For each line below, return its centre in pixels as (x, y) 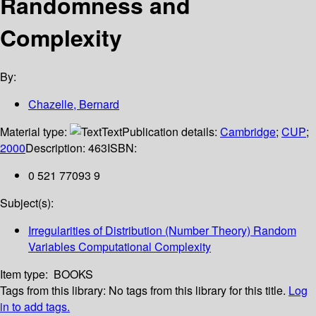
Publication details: (171, 132)
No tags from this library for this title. (197, 291)
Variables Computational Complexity (120, 247)
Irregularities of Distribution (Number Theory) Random (162, 231)
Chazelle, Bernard (74, 104)
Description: (57, 148)
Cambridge (248, 132)
